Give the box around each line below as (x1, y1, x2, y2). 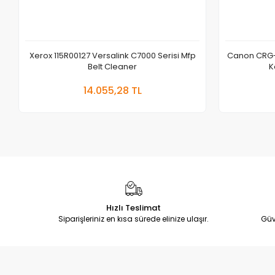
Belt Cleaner (88, 60, 137, 72)
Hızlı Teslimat (106, 201, 161, 214)
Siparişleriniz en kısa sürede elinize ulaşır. (58, 213, 209, 224)
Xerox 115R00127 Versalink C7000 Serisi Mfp (29, 49, 196, 61)
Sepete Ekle (125, 77, 169, 88)
